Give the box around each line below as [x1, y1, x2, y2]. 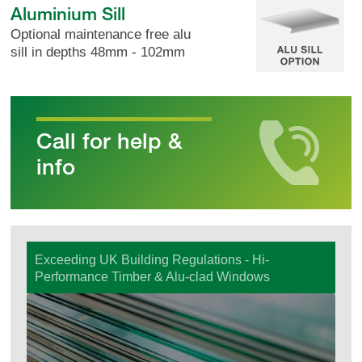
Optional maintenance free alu [11, 26, 192, 42]
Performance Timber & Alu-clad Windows [35, 269, 271, 284]
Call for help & [36, 127, 183, 154]
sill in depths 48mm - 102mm [11, 44, 186, 60]
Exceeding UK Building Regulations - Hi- [35, 252, 270, 267]
